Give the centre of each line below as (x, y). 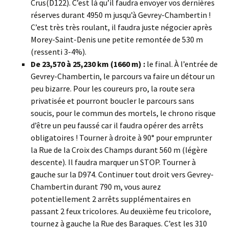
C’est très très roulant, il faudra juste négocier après (121, 27)
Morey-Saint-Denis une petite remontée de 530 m (117, 40)
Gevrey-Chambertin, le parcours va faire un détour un (123, 76)
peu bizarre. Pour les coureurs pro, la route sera (113, 89)
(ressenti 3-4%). (59, 52)
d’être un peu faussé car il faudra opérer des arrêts (117, 125)
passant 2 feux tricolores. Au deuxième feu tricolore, (121, 211)
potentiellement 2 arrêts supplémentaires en (111, 199)
